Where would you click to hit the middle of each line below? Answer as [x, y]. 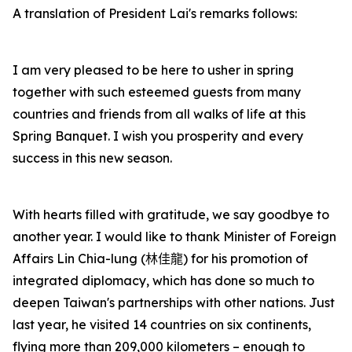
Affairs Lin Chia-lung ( [79, 258]
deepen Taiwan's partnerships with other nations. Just [174, 302]
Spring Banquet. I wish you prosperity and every [158, 136]
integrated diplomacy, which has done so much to [163, 280]
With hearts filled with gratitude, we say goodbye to [171, 214]
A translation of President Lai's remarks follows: [155, 13]
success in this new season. [94, 158]
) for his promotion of [246, 258]
